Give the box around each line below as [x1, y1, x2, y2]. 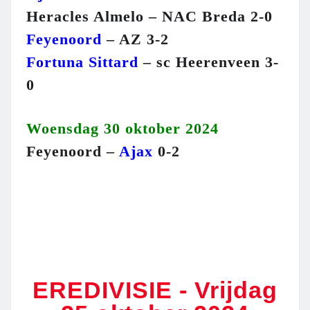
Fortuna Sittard [26, 53, 138, 71]
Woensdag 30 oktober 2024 [26, 120, 219, 138]
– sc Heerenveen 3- [138, 53, 279, 71]
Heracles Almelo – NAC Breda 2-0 [26, 8, 273, 26]
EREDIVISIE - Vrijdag [33, 277, 277, 304]
